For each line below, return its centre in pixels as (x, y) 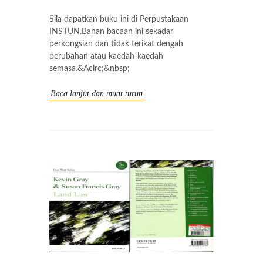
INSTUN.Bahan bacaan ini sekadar (111, 31)
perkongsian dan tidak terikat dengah (116, 44)
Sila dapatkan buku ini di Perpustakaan (119, 19)
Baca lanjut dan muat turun (97, 93)
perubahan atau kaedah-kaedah (106, 56)
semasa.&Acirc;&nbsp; (90, 68)
